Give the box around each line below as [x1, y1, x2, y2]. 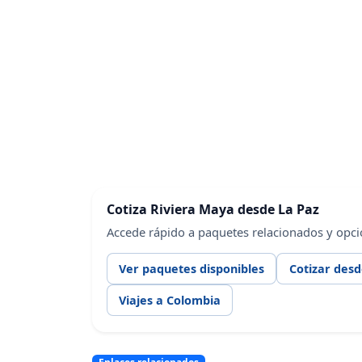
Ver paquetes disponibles [118, 261, 264, 277]
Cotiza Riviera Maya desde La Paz [106, 200, 319, 218]
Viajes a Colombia [118, 293, 221, 309]
